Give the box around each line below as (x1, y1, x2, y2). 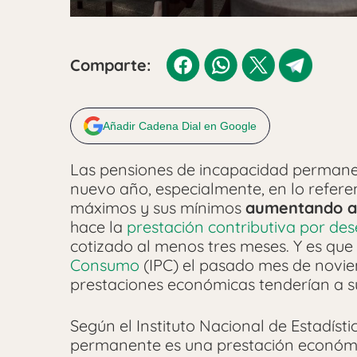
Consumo (70, 255, 139, 276)
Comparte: (70, 55, 151, 76)
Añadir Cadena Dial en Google (103, 120, 257, 133)
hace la (70, 217, 127, 237)
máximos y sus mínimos (70, 198, 245, 218)
